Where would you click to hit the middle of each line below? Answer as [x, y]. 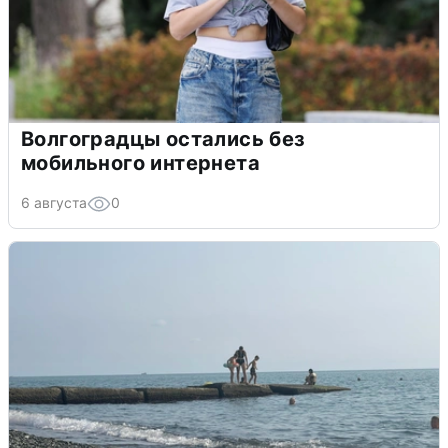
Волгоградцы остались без [163, 138]
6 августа [54, 202]
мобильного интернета [140, 162]
